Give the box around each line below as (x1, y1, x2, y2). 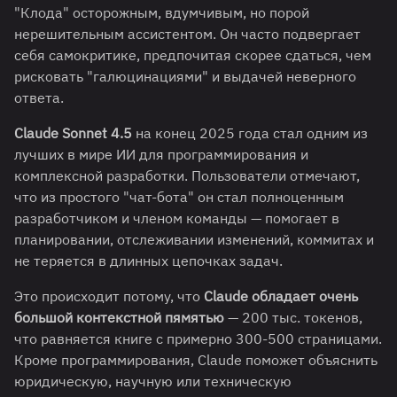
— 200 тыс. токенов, (224, 308, 362, 327)
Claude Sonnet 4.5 (14, 124, 132, 143)
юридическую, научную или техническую (14, 372, 292, 391)
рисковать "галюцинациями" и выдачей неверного (14, 67, 356, 86)
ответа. (14, 89, 64, 107)
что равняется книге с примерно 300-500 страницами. (14, 330, 382, 348)
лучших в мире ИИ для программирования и (14, 145, 308, 164)
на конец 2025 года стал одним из (132, 124, 368, 143)
